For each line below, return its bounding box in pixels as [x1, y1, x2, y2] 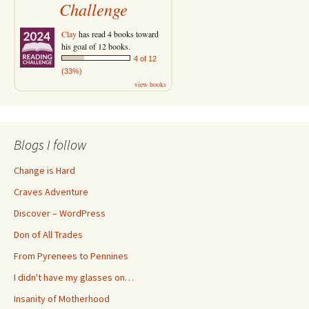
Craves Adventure [14, 185, 88, 198]
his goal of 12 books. [61, 40, 130, 52]
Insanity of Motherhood [14, 292, 110, 305]
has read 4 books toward [77, 28, 159, 39]
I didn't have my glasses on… [14, 270, 134, 283]
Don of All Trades [14, 228, 83, 241]
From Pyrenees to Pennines [14, 249, 128, 262]
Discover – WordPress [14, 206, 106, 219]
